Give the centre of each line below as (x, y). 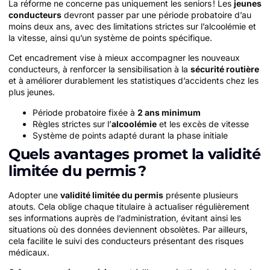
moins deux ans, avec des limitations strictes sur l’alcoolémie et (132, 26)
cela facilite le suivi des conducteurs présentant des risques (126, 240)
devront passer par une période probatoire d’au (156, 14)
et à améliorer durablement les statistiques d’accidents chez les (133, 81)
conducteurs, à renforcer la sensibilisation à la (99, 69)
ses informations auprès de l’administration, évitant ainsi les (125, 218)
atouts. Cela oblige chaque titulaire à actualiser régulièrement (129, 206)
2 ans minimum (169, 112)
